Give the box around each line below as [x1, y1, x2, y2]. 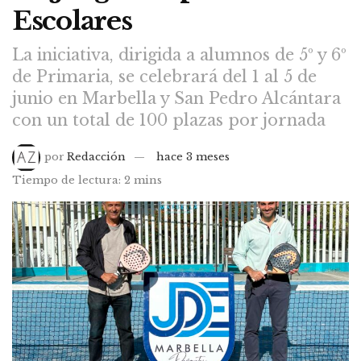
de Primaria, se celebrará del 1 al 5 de [12, 66, 317, 86]
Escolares [12, 5, 132, 38]
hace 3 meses [156, 149, 230, 164]
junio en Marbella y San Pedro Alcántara [12, 88, 341, 108]
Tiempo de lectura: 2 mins [12, 172, 162, 187]
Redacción [67, 149, 127, 164]
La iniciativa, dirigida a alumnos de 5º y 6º [12, 44, 346, 64]
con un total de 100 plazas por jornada [12, 110, 326, 130]
